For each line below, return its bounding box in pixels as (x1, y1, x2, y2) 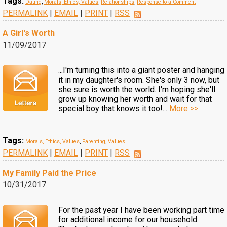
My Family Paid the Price (3, 168, 96, 178)
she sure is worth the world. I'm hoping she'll (58, 85, 215, 94)
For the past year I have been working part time (58, 205, 224, 215)
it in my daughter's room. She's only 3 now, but (58, 75, 219, 85)
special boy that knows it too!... (58, 104, 169, 113)
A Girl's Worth (3, 28, 55, 38)
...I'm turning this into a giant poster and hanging (58, 65, 224, 75)
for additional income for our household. (58, 215, 199, 224)
